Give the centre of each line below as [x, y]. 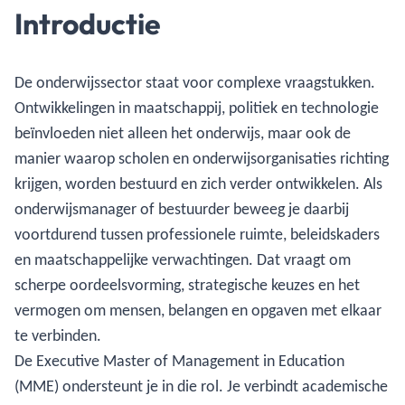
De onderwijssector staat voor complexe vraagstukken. [195, 82]
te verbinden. [58, 335]
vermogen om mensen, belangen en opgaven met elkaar [198, 310]
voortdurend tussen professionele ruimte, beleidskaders [197, 234]
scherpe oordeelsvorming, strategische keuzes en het [187, 285]
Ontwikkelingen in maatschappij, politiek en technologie [197, 108]
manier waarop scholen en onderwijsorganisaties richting [202, 158]
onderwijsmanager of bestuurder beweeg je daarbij [182, 209]
